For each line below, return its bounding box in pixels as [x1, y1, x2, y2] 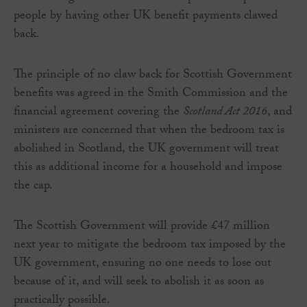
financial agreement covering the [14, 102, 183, 124]
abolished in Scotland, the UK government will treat [14, 139, 279, 161]
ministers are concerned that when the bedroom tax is [14, 121, 284, 143]
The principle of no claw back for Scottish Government [14, 65, 292, 87]
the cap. [14, 176, 53, 198]
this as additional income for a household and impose [14, 158, 282, 180]
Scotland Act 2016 [183, 102, 267, 124]
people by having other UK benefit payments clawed [14, 6, 278, 28]
